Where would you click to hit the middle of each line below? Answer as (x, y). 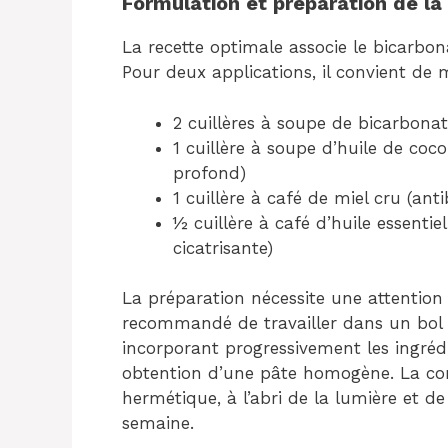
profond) (209, 172)
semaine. (158, 423)
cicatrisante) (223, 247)
